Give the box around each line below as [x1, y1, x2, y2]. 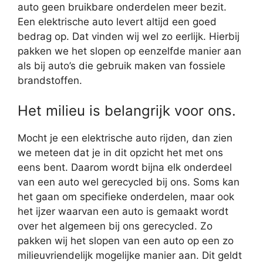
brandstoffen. [18, 74, 82, 86]
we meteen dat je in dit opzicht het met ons [18, 147, 223, 159]
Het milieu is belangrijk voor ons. [18, 102, 236, 120]
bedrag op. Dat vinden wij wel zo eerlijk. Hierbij [18, 30, 240, 42]
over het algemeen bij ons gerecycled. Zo [18, 220, 213, 232]
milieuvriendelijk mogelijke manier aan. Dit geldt [18, 249, 242, 262]
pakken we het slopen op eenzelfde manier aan [18, 45, 241, 57]
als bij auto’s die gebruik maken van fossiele [18, 59, 225, 72]
